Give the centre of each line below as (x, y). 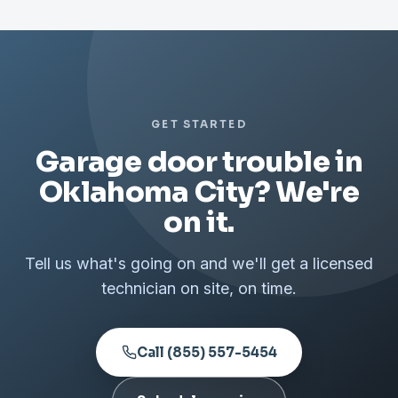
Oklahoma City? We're (199, 191)
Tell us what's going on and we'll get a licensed (199, 263)
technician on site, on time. (199, 288)
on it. (199, 222)
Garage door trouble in (199, 161)
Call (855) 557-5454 (207, 352)
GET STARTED (199, 124)
